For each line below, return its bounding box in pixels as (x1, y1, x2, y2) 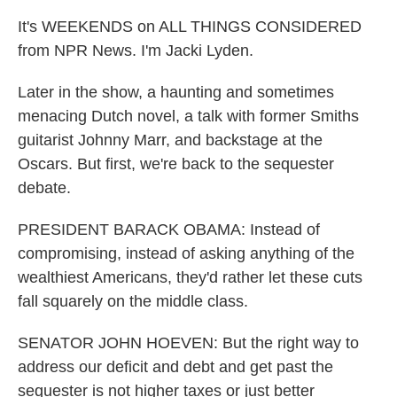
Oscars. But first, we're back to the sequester (18, 155, 334, 173)
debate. (18, 179, 71, 197)
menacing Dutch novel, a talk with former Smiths (18, 107, 359, 125)
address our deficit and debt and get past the (18, 358, 333, 376)
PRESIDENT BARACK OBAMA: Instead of (18, 221, 320, 238)
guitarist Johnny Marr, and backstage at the (18, 131, 323, 149)
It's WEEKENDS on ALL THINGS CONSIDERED (18, 18, 362, 35)
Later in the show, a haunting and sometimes (18, 83, 334, 101)
